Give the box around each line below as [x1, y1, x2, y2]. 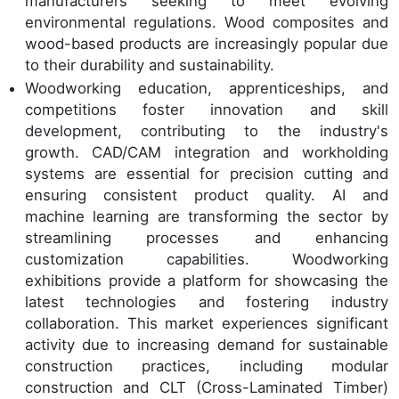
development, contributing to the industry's [25, 121, 388, 140]
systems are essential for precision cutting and [25, 164, 388, 183]
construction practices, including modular [25, 356, 388, 375]
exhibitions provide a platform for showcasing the [25, 271, 388, 289]
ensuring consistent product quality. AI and [25, 185, 388, 204]
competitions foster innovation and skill [25, 100, 388, 118]
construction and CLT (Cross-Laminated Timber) [25, 378, 388, 396]
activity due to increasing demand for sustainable [25, 335, 388, 354]
